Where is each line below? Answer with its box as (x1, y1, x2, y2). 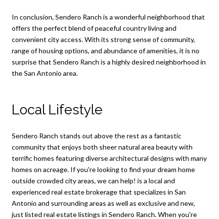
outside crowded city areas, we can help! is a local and (12, 176, 175, 185)
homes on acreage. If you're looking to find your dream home (12, 165, 195, 174)
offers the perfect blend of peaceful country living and (12, 23, 176, 32)
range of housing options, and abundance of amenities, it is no (12, 46, 199, 55)
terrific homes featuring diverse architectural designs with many (12, 153, 207, 162)
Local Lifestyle (12, 101, 103, 118)
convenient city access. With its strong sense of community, (12, 35, 195, 44)
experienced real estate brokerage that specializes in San (12, 187, 186, 196)
